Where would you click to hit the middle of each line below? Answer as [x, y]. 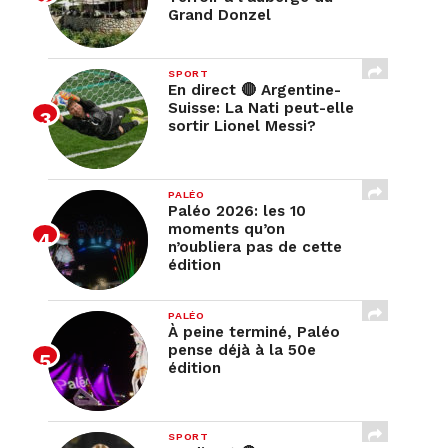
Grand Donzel [219, 15]
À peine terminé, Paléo [254, 332]
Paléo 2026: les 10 [237, 211]
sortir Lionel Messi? [242, 126]
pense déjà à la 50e [242, 350]
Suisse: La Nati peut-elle [261, 108]
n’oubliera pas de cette [255, 247]
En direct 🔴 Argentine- [254, 90]
